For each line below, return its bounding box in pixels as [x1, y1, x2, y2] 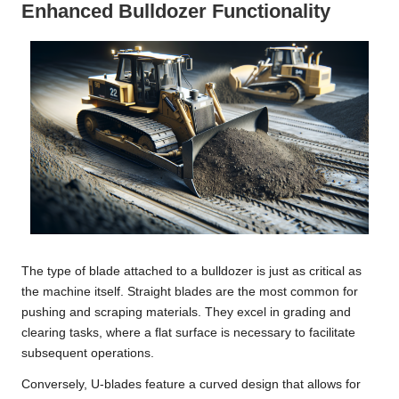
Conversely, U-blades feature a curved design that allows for [21, 378, 361, 392]
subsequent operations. [21, 346, 154, 361]
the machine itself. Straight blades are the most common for [21, 285, 358, 299]
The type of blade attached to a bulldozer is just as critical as [21, 265, 362, 279]
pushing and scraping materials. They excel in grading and [21, 305, 351, 320]
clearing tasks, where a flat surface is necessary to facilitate [21, 326, 355, 340]
